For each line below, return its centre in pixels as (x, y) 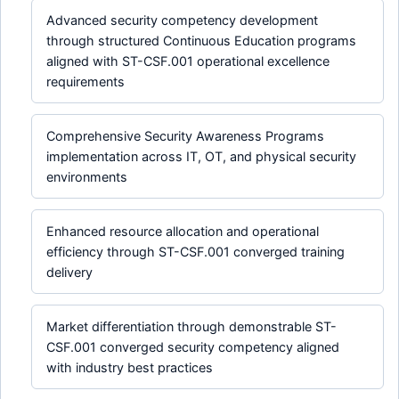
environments (87, 177)
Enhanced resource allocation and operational (183, 232)
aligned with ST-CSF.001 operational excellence (188, 61)
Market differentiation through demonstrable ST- (192, 327)
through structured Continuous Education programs (202, 41)
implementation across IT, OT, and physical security (202, 157)
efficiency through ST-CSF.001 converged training (196, 252)
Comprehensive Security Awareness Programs (186, 136)
